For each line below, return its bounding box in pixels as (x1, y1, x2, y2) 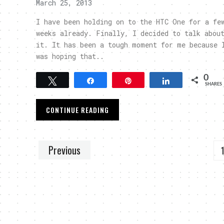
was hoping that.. (36, 51, 104, 61)
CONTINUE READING (46, 104, 109, 115)
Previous (48, 142, 80, 157)
